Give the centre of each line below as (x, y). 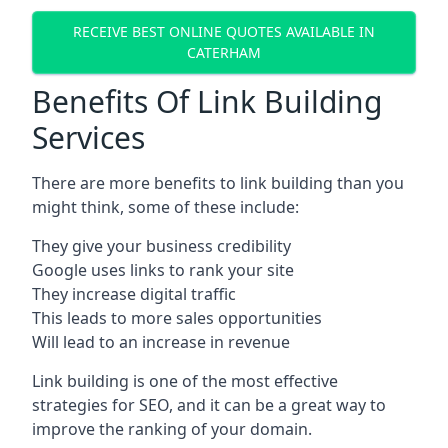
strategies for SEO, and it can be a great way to (209, 404)
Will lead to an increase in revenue (161, 341)
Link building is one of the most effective (185, 380)
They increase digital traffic (134, 293)
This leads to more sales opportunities (177, 317)
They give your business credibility (161, 245)
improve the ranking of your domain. (172, 428)
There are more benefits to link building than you (218, 182)
